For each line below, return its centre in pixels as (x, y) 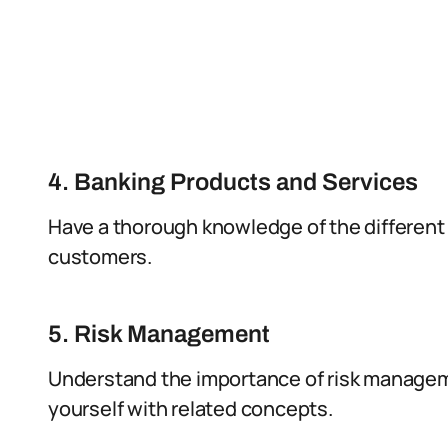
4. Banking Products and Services (233, 182)
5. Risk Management (159, 334)
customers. (100, 256)
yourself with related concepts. (190, 408)
